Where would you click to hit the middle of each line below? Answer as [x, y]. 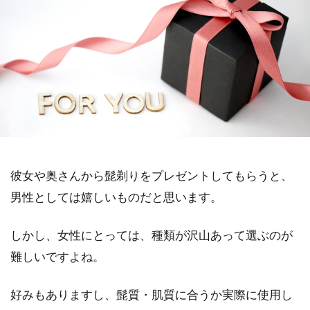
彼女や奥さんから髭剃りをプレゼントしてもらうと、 [152, 175]
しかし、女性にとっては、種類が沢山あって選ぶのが [152, 235]
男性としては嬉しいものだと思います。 [116, 197]
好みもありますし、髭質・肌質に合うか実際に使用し [152, 294]
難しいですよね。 [57, 256]
